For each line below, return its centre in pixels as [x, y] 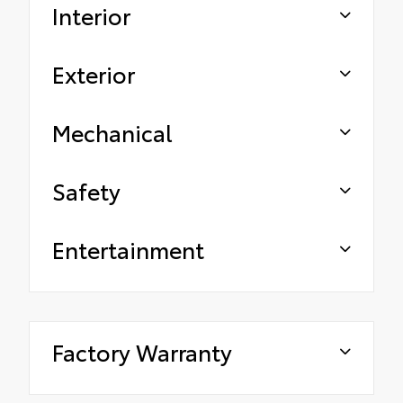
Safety [86, 191]
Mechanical [112, 132]
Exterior [94, 74]
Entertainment [128, 249]
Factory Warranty [142, 352]
